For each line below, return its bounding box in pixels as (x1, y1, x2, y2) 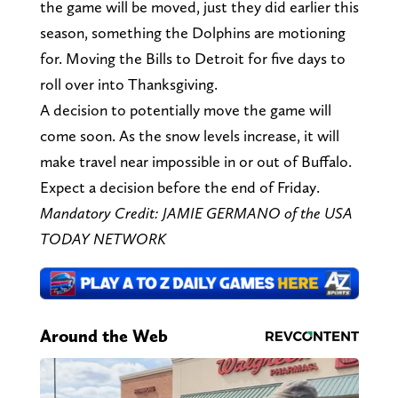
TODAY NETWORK (39, 229, 166, 249)
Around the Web (39, 325, 168, 347)
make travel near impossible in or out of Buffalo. (39, 152, 352, 171)
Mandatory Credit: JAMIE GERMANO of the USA (39, 203, 353, 223)
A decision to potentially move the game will (39, 100, 331, 120)
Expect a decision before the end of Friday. (39, 178, 320, 197)
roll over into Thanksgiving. (39, 75, 218, 94)
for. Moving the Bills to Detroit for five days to (39, 49, 346, 68)
